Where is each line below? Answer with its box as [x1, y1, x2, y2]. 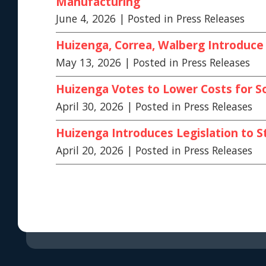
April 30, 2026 [56, 99, 123, 113]
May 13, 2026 [56, 55, 121, 70]
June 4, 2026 [56, 11, 116, 26]
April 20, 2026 [56, 142, 123, 157]
